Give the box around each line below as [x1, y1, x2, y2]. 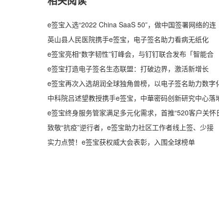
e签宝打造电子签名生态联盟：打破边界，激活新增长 [47, 64, 209, 73]
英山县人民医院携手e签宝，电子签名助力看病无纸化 [47, 34, 209, 44]
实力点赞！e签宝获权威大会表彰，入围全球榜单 [47, 137, 195, 147]
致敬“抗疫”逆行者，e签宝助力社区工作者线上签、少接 [47, 122, 214, 132]
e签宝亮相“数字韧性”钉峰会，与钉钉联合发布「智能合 [47, 49, 214, 59]
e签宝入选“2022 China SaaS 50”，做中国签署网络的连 [47, 20, 216, 29]
